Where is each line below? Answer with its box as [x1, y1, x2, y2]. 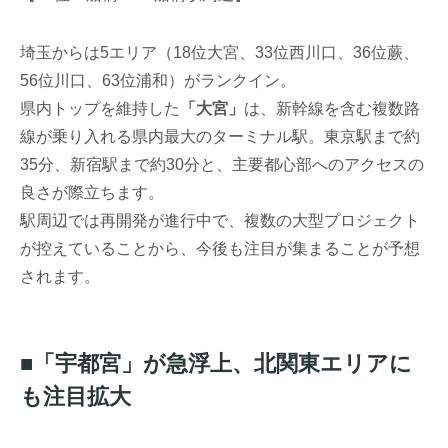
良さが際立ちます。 [20, 183, 165, 201]
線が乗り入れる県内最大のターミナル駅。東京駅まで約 [20, 127, 421, 145]
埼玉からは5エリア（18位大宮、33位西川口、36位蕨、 [20, 43, 420, 61]
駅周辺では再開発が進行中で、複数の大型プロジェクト [20, 211, 421, 229]
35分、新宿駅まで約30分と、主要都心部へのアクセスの [20, 155, 425, 173]
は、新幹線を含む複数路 [244, 99, 421, 117]
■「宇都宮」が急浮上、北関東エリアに [20, 350, 413, 376]
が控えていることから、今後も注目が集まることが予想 [20, 239, 421, 257]
